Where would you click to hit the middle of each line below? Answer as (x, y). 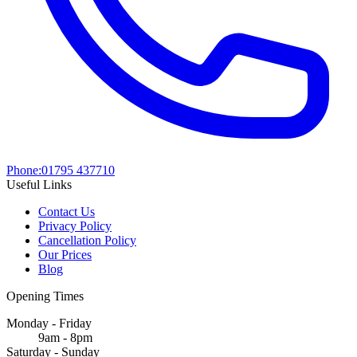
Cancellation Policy (87, 241)
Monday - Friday (49, 324)
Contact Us (67, 212)
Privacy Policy (75, 226)
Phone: (24, 171)
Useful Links (39, 185)
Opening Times (45, 296)
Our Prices (65, 255)
